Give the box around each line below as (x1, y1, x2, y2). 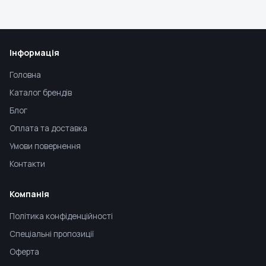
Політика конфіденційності (9, 211, 113, 221)
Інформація (9, 47, 59, 58)
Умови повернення (9, 141, 81, 151)
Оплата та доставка (9, 123, 87, 134)
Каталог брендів (9, 87, 72, 98)
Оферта (9, 246, 39, 257)
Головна (9, 69, 41, 80)
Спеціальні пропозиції (9, 229, 94, 239)
